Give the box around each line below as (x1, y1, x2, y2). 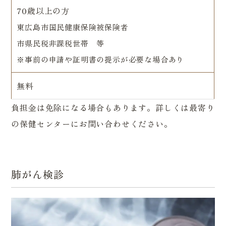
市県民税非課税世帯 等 (17, 37, 105, 48)
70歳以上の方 (17, 4, 70, 17)
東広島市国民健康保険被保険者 (17, 21, 129, 32)
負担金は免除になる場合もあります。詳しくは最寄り (11, 101, 215, 114)
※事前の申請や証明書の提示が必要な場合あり (17, 53, 185, 65)
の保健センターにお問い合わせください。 (11, 117, 173, 130)
